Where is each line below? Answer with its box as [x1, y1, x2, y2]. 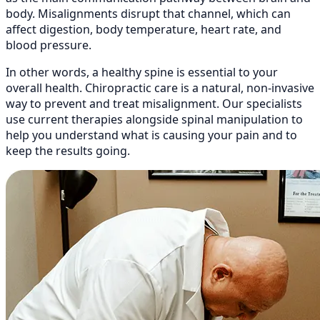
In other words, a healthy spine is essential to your [6, 64, 278, 81]
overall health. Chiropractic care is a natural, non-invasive [6, 80, 314, 96]
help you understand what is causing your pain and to [6, 127, 297, 144]
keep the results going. [6, 143, 130, 159]
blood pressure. [6, 37, 91, 54]
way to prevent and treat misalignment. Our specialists [6, 96, 302, 112]
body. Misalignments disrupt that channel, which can [6, 6, 291, 22]
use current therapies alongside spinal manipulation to [6, 111, 303, 128]
